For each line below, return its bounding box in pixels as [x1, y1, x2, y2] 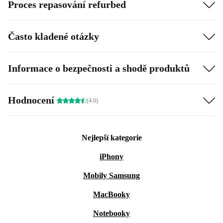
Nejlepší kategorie [81, 133, 142, 142]
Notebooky [93, 209, 130, 218]
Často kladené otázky [8, 30, 99, 42]
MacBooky [93, 190, 130, 199]
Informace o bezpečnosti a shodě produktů [8, 62, 190, 74]
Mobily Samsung [83, 171, 140, 180]
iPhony [100, 152, 123, 161]
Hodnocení [8, 94, 57, 106]
